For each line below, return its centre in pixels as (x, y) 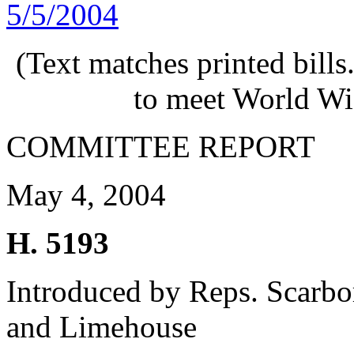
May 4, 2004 (86, 195)
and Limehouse (102, 327)
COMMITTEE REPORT (161, 147)
